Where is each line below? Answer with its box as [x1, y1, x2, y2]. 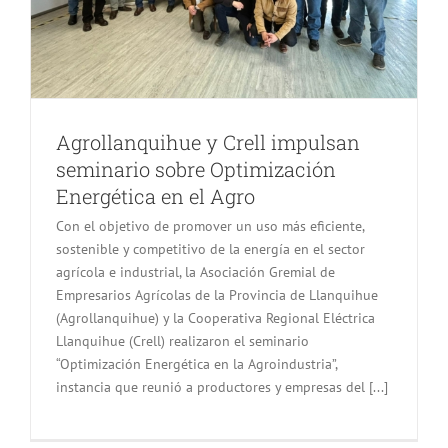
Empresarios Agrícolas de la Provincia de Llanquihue [56, 286, 378, 304]
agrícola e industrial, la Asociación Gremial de [56, 263, 335, 281]
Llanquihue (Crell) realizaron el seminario [56, 332, 309, 350]
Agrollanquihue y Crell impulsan [56, 129, 360, 155]
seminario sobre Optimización [56, 156, 336, 182]
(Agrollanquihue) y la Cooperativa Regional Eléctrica [56, 309, 375, 327]
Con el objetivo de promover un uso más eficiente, [56, 217, 364, 235]
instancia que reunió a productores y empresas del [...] [56, 378, 388, 396]
